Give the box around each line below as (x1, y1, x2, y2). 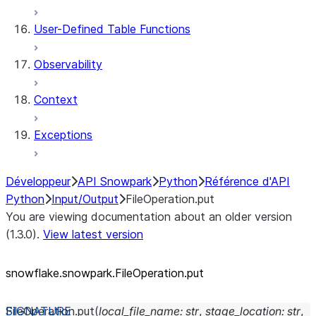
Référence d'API (205, 174, 290, 188)
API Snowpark (78, 174, 152, 188)
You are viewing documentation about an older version (6, 209, 292, 224)
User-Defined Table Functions (34, 22, 190, 36)
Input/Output (51, 192, 119, 206)
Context (34, 92, 78, 107)
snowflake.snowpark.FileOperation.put (6, 266, 204, 280)
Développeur (6, 174, 71, 188)
